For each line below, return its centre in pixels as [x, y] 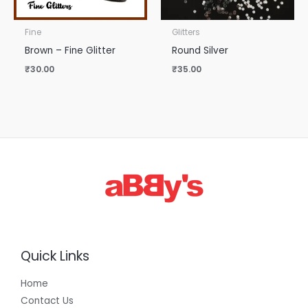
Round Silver [200, 50]
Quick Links [55, 256]
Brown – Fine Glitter [70, 50]
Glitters [186, 33]
